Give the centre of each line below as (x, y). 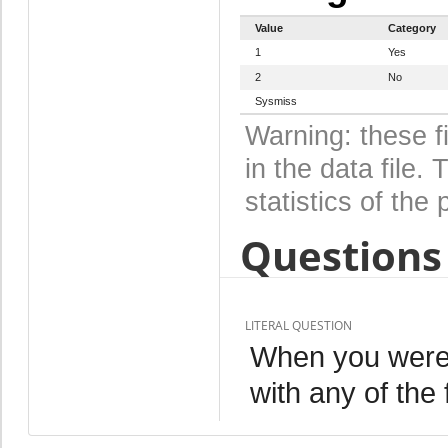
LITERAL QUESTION (298, 325)
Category (411, 27)
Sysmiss (275, 100)
